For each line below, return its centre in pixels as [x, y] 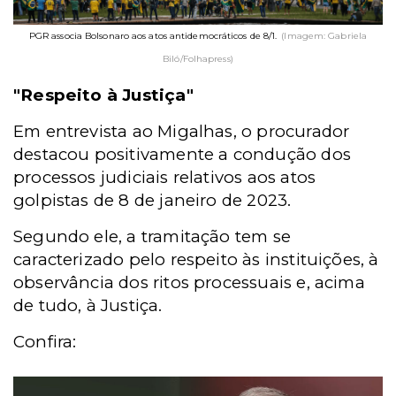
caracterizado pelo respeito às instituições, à [196, 260]
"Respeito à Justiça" [103, 95]
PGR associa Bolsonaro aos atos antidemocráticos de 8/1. [153, 36]
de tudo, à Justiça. [88, 306]
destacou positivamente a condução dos [182, 155]
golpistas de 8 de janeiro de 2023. [152, 201]
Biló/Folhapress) [198, 59]
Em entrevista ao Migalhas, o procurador [182, 132]
